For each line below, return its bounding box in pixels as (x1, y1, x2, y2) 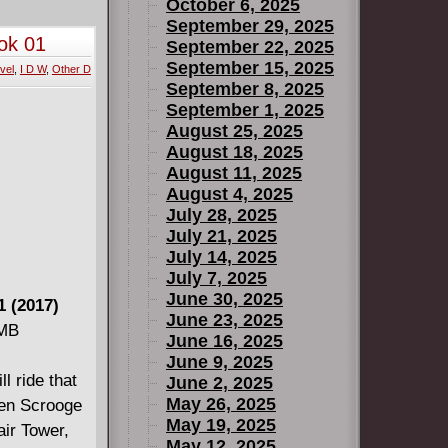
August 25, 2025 (166, 121, 303, 141)
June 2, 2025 (166, 373, 273, 393)
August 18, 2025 (166, 142, 303, 162)
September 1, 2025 (166, 100, 324, 120)
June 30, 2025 (166, 289, 283, 309)
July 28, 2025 (166, 205, 277, 225)
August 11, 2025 (166, 163, 302, 183)
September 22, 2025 (166, 37, 334, 57)
